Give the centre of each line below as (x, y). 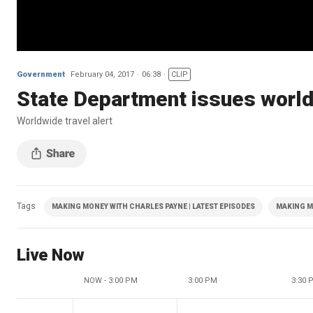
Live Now (51, 255)
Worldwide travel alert (65, 121)
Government (41, 74)
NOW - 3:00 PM (111, 280)
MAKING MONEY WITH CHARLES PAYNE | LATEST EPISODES (153, 206)
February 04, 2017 (102, 74)
